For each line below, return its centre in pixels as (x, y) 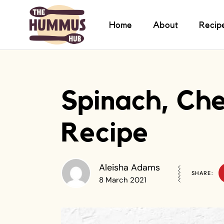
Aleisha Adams (129, 167)
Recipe (105, 133)
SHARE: (202, 173)
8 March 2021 (123, 180)
